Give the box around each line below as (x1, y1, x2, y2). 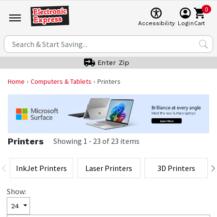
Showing (53, 136, 82, 146)
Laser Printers (85, 163, 132, 173)
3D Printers (157, 163, 195, 173)
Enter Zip (97, 59, 130, 66)
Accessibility (138, 20, 175, 27)
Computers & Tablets (31, 77, 92, 86)
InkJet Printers (16, 163, 67, 173)
